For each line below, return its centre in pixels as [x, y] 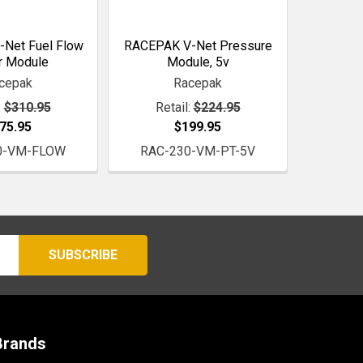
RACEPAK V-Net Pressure [198, 45]
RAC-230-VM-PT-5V [198, 151]
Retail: [173, 107]
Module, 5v [198, 62]
